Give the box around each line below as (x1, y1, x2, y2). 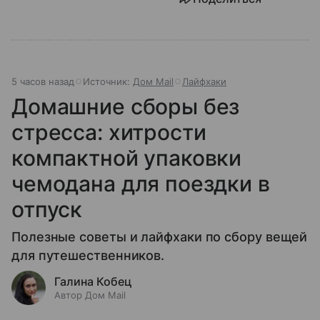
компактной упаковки (11, 144, 242, 171)
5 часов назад (11, 75, 74, 87)
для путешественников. (11, 247, 165, 263)
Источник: (83, 75, 133, 87)
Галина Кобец (54, 274, 132, 289)
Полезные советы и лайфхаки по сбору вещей (11, 229, 308, 244)
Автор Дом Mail (54, 289, 126, 301)
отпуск (11, 196, 83, 222)
